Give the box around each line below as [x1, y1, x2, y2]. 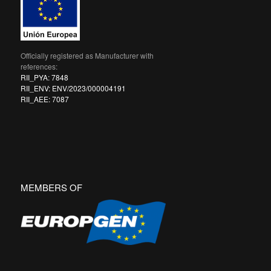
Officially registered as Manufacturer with [20, 50, 154, 60]
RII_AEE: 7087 [20, 93, 69, 104]
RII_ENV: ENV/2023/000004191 [20, 82, 126, 93]
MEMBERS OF [20, 180, 82, 194]
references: [20, 60, 57, 71]
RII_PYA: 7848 [20, 71, 68, 82]
